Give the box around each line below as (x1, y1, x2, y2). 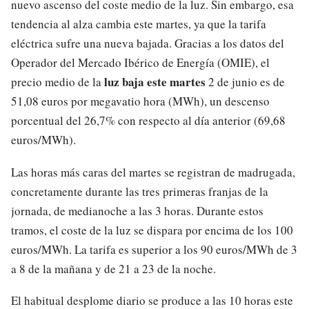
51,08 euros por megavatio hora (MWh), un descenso (11, 93, 270, 110)
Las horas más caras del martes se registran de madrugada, (11, 163, 295, 180)
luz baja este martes (104, 73, 206, 91)
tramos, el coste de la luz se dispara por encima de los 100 (11, 221, 293, 238)
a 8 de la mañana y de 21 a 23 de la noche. (11, 260, 216, 277)
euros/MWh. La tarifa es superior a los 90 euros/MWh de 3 (11, 241, 297, 257)
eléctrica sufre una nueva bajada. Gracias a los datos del (11, 35, 284, 52)
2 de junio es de (206, 74, 285, 90)
